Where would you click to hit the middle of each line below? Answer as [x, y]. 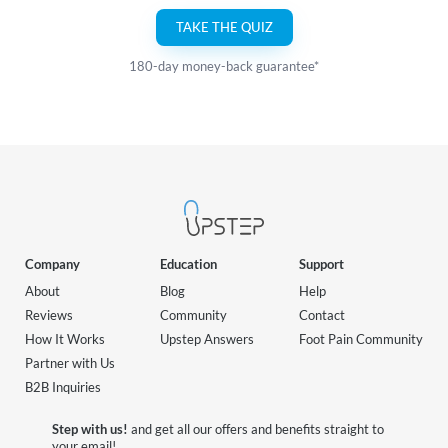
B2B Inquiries [63, 387]
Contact [322, 315]
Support [321, 264]
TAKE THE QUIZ [224, 27]
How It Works [65, 339]
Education [188, 264]
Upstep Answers [207, 339]
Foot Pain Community [361, 339]
